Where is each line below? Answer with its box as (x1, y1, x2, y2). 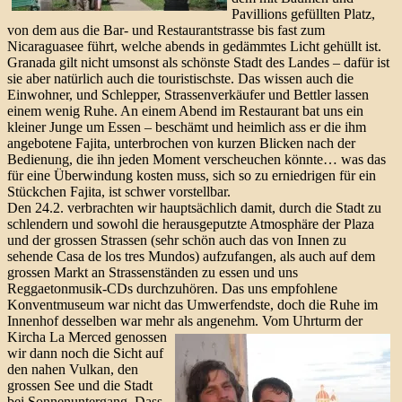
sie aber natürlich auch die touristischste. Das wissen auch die (7, 70, 354, 86)
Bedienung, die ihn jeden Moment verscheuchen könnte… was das (7, 151, 386, 167)
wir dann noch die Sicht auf (7, 345, 163, 361)
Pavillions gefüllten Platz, (232, 5, 375, 22)
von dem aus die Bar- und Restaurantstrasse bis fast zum (7, 22, 325, 38)
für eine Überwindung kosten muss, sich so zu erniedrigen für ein (7, 167, 376, 183)
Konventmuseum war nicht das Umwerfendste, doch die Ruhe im (7, 296, 378, 312)
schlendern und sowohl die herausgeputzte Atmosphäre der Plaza (7, 215, 374, 232)
